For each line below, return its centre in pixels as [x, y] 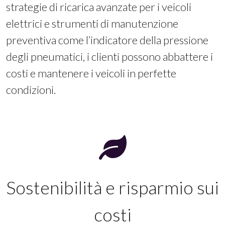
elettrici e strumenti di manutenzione [92, 23]
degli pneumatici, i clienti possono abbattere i [109, 57]
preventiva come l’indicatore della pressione [107, 40]
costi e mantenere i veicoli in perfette [91, 73]
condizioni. [31, 90]
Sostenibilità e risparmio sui [113, 187]
